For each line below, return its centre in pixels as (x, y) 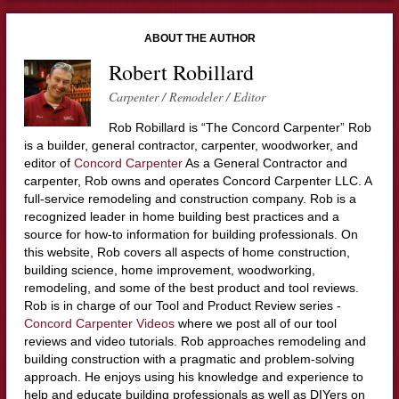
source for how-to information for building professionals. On (191, 234)
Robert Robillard (181, 72)
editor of (49, 163)
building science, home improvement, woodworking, (169, 269)
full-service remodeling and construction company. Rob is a (190, 198)
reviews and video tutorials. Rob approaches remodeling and (195, 341)
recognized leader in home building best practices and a (181, 216)
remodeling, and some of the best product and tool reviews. (191, 287)
